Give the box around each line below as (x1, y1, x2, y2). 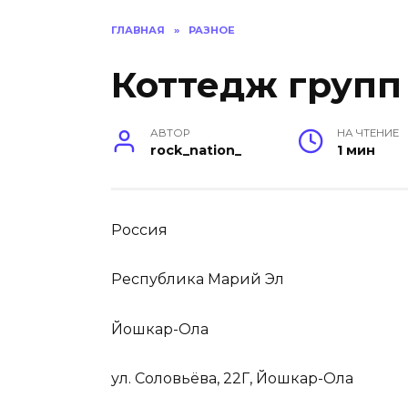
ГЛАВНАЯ (111, 24, 165, 36)
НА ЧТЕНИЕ (337, 127, 400, 140)
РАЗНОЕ (189, 24, 235, 36)
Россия (111, 221, 168, 240)
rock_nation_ (150, 142, 242, 159)
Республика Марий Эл (111, 270, 284, 289)
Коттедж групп (111, 63, 402, 107)
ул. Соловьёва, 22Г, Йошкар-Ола (111, 369, 353, 387)
